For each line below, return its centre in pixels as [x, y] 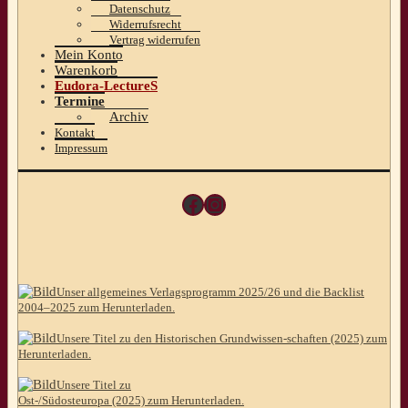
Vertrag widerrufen [155, 40]
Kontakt [75, 133]
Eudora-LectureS [106, 86]
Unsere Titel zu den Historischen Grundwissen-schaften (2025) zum [222, 339]
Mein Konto [89, 55]
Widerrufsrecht [145, 25]
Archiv [129, 117]
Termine [80, 102]
